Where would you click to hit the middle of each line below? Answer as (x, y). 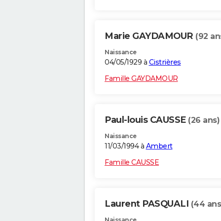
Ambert (159, 146)
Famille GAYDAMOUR (141, 79)
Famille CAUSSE (132, 163)
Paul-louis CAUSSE (146, 120)
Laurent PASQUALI (148, 204)
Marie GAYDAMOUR (150, 36)
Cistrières (165, 62)
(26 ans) (204, 120)
